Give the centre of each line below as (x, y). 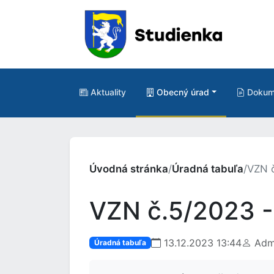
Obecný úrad (183, 92)
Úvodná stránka (129, 169)
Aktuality (108, 92)
